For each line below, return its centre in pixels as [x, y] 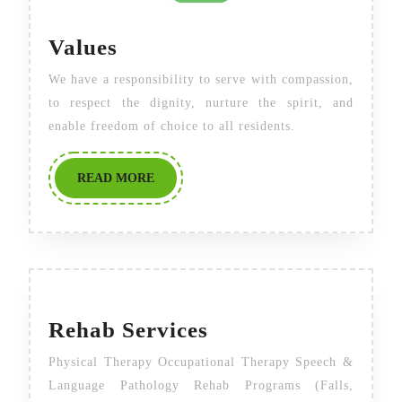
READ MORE [116, 179]
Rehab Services [128, 329]
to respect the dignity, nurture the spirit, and [201, 103]
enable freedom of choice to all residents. [172, 127]
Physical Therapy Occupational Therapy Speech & [201, 362]
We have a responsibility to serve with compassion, [201, 80]
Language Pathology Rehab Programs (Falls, [201, 385]
